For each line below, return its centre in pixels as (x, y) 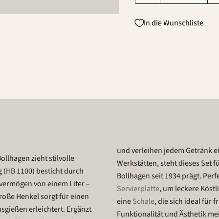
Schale (143, 202)
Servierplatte (138, 189)
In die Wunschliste (173, 23)
